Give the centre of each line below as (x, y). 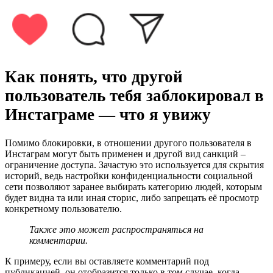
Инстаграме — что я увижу (108, 114)
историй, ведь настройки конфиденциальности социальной (129, 176)
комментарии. (58, 241)
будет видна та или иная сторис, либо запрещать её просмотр (132, 198)
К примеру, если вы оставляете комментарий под (107, 261)
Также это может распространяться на (116, 230)
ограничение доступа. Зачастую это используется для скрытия (134, 165)
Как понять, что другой (94, 76)
